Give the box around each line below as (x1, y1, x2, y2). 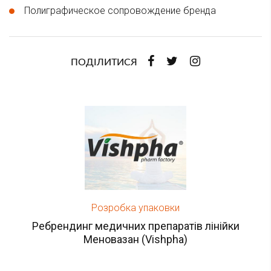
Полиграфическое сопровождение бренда (24, 4, 216, 16)
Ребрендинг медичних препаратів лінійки (31, 219, 240, 232)
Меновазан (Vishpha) (83, 232, 188, 246)
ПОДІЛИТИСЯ (71, 57, 137, 67)
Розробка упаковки (91, 201, 180, 214)
